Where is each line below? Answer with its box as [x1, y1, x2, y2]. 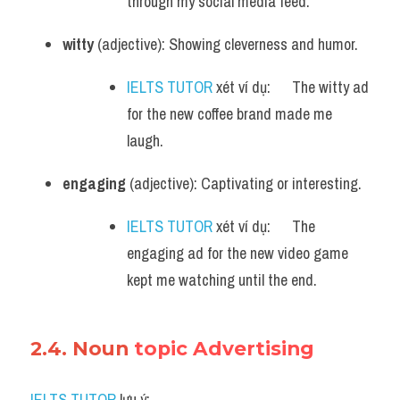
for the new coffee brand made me [127, 103, 332, 125]
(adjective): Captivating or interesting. [126, 172, 362, 195]
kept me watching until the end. [127, 269, 317, 291]
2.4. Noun [30, 337, 134, 360]
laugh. [127, 129, 163, 152]
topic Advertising [134, 337, 314, 360]
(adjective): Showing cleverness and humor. [94, 33, 358, 55]
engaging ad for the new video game [127, 242, 348, 264]
